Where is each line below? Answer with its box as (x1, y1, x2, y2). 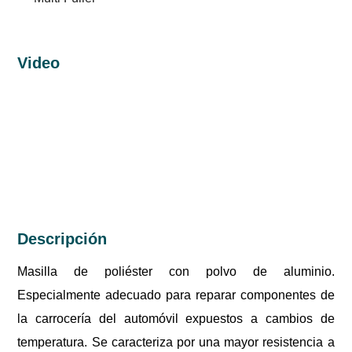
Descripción (17, 229, 108, 247)
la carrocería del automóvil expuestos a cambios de (17, 311, 335, 325)
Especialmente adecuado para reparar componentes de (17, 288, 335, 302)
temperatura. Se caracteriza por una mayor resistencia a (17, 335, 335, 349)
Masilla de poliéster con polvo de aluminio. (17, 264, 335, 278)
